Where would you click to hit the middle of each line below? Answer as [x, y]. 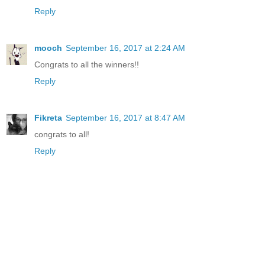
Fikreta [48, 117]
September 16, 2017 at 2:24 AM [125, 48]
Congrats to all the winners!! [87, 64]
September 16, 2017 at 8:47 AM [125, 117]
